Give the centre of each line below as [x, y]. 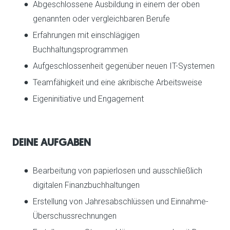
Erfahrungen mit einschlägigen [86, 35]
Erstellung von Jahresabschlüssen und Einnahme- [121, 201]
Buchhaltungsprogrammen [80, 49]
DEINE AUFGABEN [52, 143]
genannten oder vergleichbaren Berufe [101, 18]
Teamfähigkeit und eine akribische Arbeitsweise [118, 82]
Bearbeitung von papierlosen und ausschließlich [118, 170]
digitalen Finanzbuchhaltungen [86, 185]
